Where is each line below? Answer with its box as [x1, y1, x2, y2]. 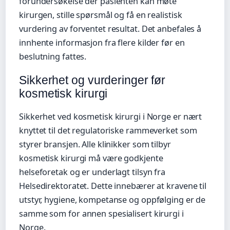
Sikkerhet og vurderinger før [19, 73, 166, 87]
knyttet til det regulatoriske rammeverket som [19, 124, 197, 136]
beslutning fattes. [19, 50, 87, 62]
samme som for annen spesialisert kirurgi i [19, 207, 184, 219]
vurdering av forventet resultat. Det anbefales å [19, 23, 202, 34]
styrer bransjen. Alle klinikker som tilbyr [19, 138, 171, 150]
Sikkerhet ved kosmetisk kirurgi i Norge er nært [19, 110, 202, 122]
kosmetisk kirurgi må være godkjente [19, 152, 163, 164]
